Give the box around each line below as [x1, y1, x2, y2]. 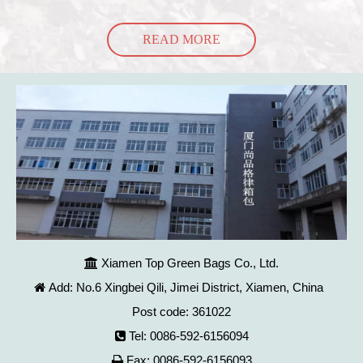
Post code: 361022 [132, 304, 231, 318]
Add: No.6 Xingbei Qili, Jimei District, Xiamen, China [48, 280, 330, 294]
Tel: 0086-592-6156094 [128, 328, 249, 343]
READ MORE [143, 32, 220, 46]
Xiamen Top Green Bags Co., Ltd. [101, 255, 279, 270]
